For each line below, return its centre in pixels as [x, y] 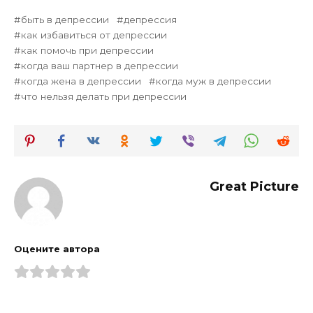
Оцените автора [57, 249]
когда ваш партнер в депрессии [100, 66]
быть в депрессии [65, 20]
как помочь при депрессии [88, 51]
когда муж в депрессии [214, 81]
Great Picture [254, 187]
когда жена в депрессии [81, 81]
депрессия [151, 20]
